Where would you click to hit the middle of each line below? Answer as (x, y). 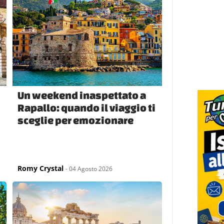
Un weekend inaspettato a (82, 95)
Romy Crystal (41, 168)
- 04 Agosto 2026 (89, 168)
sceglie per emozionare (76, 120)
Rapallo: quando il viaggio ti (87, 107)
